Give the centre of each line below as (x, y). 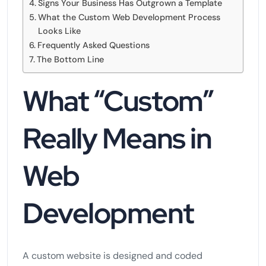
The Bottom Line (70, 59)
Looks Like (59, 31)
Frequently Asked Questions (93, 45)
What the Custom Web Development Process (129, 17)
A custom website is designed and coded (113, 255)
